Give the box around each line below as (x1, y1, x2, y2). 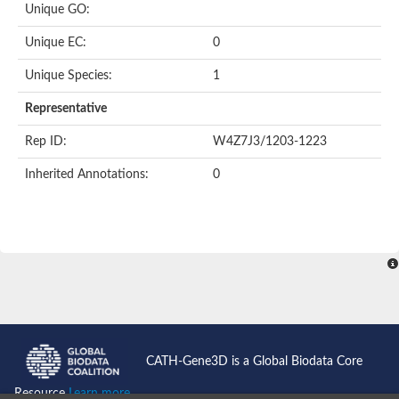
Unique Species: (25, 69, 112, 82)
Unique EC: (25, 36, 86, 49)
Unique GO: (25, 3, 90, 16)
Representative (25, 102, 107, 115)
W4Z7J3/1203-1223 (213, 134, 327, 148)
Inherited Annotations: (25, 167, 149, 181)
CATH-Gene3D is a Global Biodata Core (146, 354, 362, 368)
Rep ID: (25, 134, 67, 148)
